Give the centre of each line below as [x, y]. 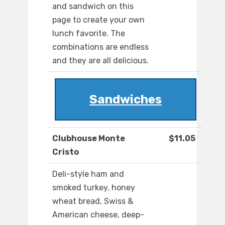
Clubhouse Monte [89, 139]
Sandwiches [126, 100]
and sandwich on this [93, 7]
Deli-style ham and [88, 174]
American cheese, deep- [98, 215]
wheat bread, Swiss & [93, 201]
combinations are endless [100, 47]
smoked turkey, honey [94, 188]
